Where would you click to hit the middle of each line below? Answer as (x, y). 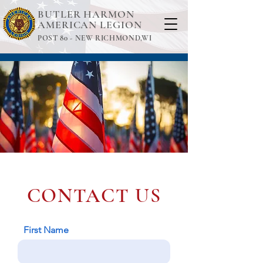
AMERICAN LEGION (91, 25)
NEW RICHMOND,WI (113, 38)
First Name (46, 230)
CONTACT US (94, 196)
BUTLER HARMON (86, 14)
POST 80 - (56, 38)
